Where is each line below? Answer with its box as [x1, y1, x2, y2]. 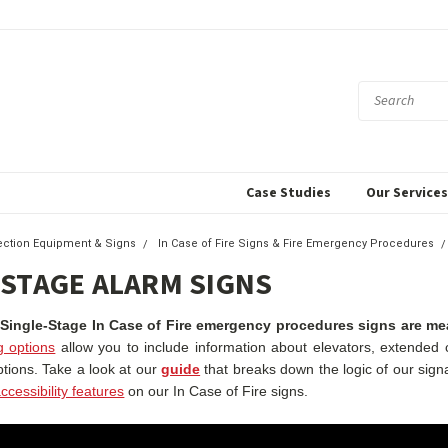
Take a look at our [42, 361, 162, 377]
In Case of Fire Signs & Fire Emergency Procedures [158, 237, 435, 250]
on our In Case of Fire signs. [124, 383, 309, 399]
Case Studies [246, 183, 331, 203]
